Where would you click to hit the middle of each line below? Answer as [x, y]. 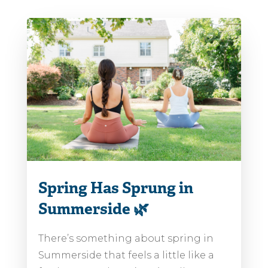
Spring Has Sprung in [115, 190]
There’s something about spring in [126, 239]
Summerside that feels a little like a [126, 255]
